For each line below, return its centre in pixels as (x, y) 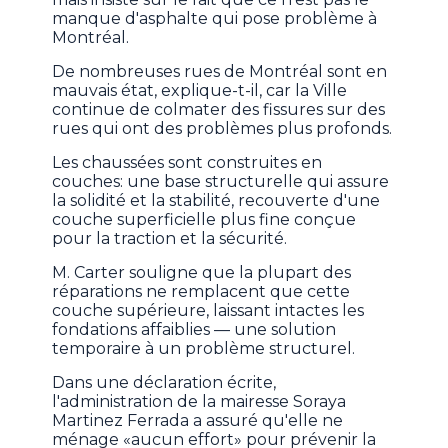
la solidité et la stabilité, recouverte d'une (216, 201)
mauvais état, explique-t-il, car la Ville (200, 91)
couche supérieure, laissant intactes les (208, 311)
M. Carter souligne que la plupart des (202, 273)
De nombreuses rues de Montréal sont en (220, 72)
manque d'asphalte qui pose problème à (215, 19)
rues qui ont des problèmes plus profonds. (222, 129)
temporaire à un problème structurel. (204, 349)
